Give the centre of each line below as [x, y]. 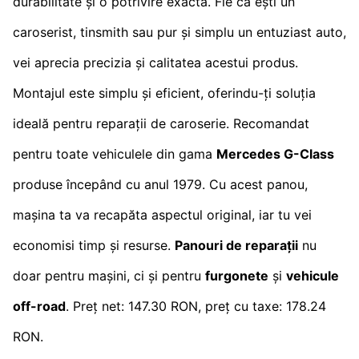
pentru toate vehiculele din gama [115, 153]
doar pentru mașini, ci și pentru [109, 275]
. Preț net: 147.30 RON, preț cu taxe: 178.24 [196, 306]
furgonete [237, 275]
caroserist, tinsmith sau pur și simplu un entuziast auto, [179, 32]
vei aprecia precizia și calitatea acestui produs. [155, 62]
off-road [39, 306]
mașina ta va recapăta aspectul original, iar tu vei [162, 214]
